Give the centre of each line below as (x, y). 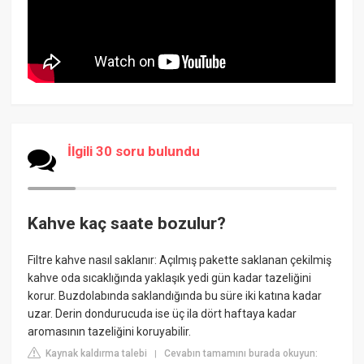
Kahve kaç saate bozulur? (127, 223)
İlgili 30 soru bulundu (134, 151)
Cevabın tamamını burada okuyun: (241, 354)
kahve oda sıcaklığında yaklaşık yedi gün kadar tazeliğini (170, 278)
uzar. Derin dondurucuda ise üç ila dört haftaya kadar (162, 314)
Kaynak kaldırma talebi (95, 354)
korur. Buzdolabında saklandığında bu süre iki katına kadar (175, 296)
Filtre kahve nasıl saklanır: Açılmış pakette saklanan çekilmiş (180, 260)
